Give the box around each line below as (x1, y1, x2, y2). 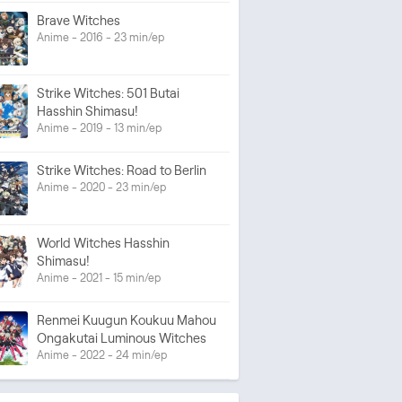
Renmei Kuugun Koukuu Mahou (37, 312, 216, 328)
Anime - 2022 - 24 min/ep (37, 348, 167, 361)
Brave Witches (37, 13, 120, 28)
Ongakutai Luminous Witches (37, 330, 206, 345)
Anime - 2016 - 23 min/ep (37, 31, 164, 43)
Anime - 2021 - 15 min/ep (37, 271, 161, 284)
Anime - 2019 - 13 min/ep (37, 121, 162, 134)
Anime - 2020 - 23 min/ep (37, 180, 166, 193)
